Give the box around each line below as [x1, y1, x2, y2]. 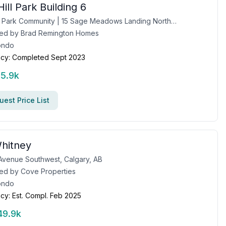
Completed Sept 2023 [12, 53, 85, 62]
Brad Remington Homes [21, 29, 99, 37]
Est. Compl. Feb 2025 [12, 191, 81, 200]
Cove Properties [21, 167, 76, 176]
